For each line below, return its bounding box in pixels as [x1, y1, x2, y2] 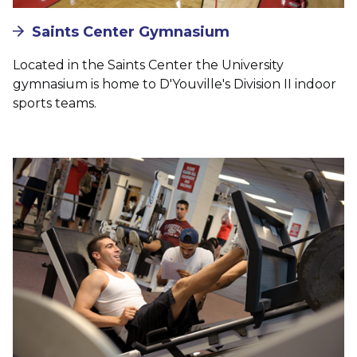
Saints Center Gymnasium [32, 22, 229, 41]
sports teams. [13, 95, 96, 111]
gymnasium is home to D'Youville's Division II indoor [13, 76, 336, 92]
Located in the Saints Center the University [13, 57, 284, 73]
